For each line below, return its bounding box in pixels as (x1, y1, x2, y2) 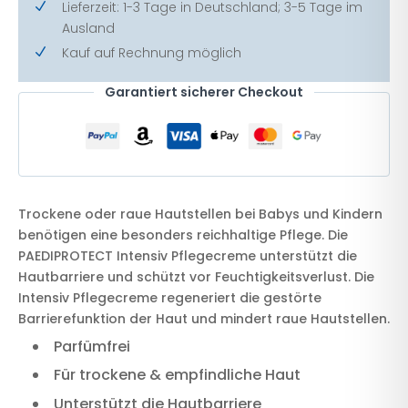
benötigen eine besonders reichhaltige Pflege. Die (18, 226, 348, 245)
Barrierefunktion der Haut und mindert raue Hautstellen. (18, 310, 390, 329)
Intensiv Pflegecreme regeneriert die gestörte (18, 289, 321, 308)
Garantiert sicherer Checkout (105, 82, 303, 101)
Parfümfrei (54, 335, 130, 357)
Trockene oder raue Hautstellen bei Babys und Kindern (18, 205, 382, 224)
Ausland (62, 18, 115, 37)
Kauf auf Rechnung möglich (62, 43, 241, 62)
